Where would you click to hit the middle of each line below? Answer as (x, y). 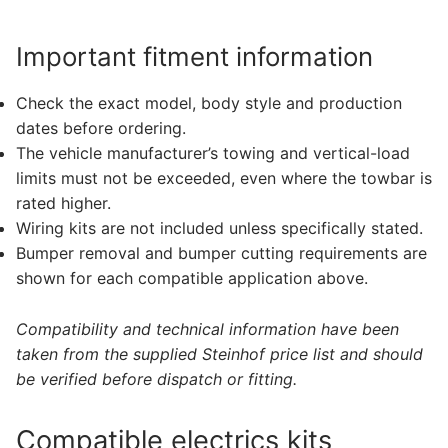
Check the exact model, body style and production (209, 103)
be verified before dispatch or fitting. (156, 379)
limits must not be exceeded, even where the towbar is (224, 178)
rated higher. (63, 203)
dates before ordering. (101, 128)
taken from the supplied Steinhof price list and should (219, 354)
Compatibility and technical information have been (207, 329)
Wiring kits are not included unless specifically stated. (219, 228)
